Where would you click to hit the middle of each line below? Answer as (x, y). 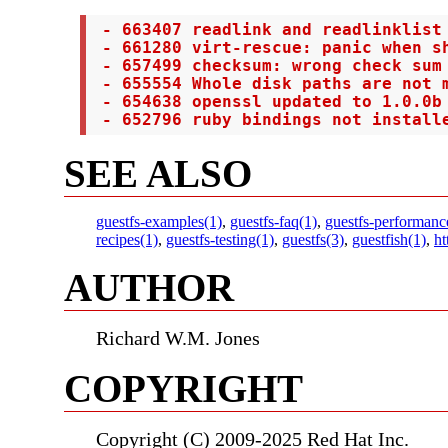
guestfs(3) (313, 239)
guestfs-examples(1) (159, 221)
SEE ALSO (158, 173)
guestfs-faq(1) (273, 221)
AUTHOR (149, 287)
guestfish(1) (389, 239)
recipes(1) (127, 239)
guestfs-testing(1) (220, 239)
